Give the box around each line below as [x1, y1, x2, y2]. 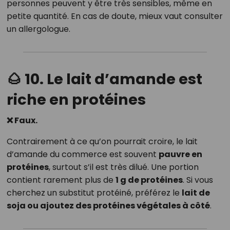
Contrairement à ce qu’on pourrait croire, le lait [6, 136, 198, 148]
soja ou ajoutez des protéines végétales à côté [6, 200, 210, 212]
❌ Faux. [6, 114, 37, 127]
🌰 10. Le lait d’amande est [6, 69, 202, 90]
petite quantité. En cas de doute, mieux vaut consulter [6, 10, 223, 23]
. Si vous [182, 174, 213, 186]
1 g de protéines [115, 174, 183, 186]
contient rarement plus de [6, 174, 116, 186]
